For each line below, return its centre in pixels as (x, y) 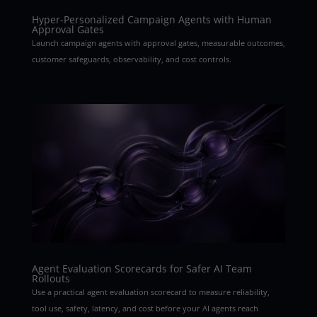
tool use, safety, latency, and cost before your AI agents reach (145, 308)
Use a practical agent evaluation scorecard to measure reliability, (150, 292)
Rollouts (51, 278)
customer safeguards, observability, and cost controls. (131, 59)
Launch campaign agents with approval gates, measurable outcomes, (158, 43)
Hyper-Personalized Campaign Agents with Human (151, 20)
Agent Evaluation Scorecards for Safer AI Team (142, 268)
